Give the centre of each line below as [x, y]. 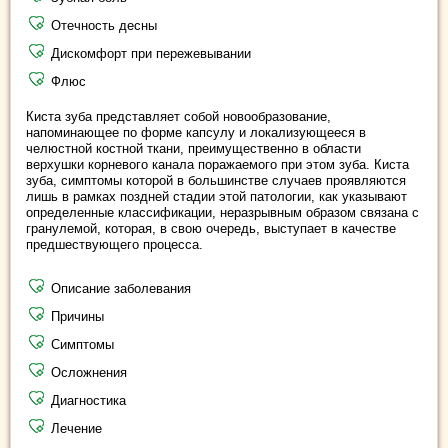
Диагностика [88, 400]
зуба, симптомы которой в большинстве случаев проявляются [216, 180]
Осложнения [89, 372]
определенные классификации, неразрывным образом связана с [222, 212]
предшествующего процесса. [114, 244]
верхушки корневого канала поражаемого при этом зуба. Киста [217, 164]
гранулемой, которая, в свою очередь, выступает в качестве [211, 228]
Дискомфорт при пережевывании [151, 53]
